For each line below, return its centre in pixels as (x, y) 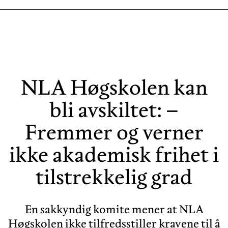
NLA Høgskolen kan (114, 87)
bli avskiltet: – (114, 109)
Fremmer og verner (114, 132)
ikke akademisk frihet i (114, 154)
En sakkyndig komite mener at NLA (114, 209)
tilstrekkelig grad (114, 177)
